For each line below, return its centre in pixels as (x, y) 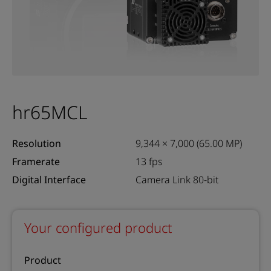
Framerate (36, 162)
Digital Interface (49, 180)
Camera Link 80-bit (177, 180)
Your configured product (98, 227)
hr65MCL (50, 112)
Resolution (37, 143)
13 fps (149, 162)
